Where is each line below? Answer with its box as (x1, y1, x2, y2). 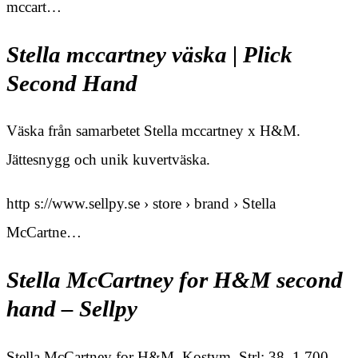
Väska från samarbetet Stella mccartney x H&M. (6, 122, 300, 140)
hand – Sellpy (6, 296, 137, 322)
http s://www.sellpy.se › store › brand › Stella (6, 195, 276, 213)
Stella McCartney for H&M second (6, 268, 343, 293)
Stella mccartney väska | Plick (6, 42, 292, 67)
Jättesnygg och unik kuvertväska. (6, 151, 210, 169)
